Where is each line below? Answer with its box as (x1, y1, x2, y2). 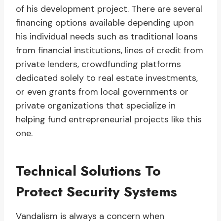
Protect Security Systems (16, 182, 177, 202)
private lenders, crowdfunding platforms (16, 58, 181, 71)
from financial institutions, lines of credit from (16, 44, 203, 57)
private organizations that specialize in (16, 100, 176, 112)
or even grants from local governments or (16, 86, 188, 98)
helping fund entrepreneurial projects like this (16, 113, 202, 126)
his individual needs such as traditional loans (16, 31, 198, 43)
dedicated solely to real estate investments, (16, 72, 198, 84)
